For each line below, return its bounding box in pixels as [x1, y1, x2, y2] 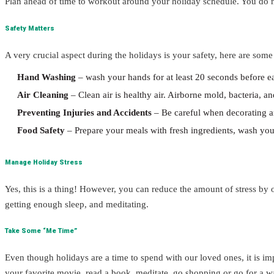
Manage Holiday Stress [5, 158, 83, 166]
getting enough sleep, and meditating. [5, 199, 151, 209]
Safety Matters [5, 24, 54, 32]
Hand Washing [17, 72, 76, 82]
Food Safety [17, 125, 65, 135]
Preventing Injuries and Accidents [17, 107, 154, 117]
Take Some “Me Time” [5, 227, 77, 235]
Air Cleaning [17, 89, 68, 100]
